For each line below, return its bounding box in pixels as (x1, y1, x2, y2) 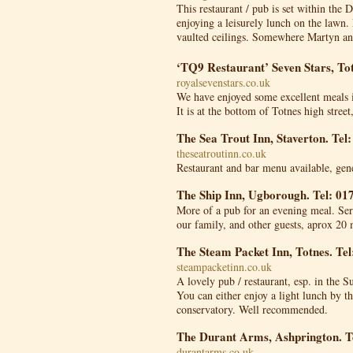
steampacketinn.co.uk (176, 259, 272, 274)
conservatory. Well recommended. (176, 302, 328, 317)
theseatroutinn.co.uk (176, 146, 266, 161)
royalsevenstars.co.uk (176, 75, 270, 90)
